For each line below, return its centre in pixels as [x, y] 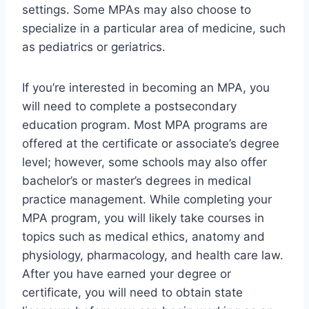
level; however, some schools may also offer [144, 162]
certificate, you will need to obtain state [132, 293]
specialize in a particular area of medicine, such [154, 29]
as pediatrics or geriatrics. [94, 47]
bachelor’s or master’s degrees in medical [137, 181]
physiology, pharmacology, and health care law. [153, 256]
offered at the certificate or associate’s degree [151, 144]
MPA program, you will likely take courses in [143, 218]
